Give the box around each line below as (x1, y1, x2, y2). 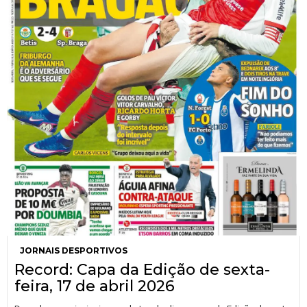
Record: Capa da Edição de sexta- (14, 260, 270, 279)
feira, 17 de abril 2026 (14, 276, 175, 295)
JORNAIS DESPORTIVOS (20, 245, 127, 256)
